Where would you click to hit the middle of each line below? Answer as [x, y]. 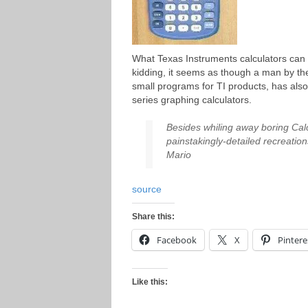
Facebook [177, 240]
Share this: [153, 217]
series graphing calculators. [192, 100]
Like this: [150, 282]
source [147, 189]
